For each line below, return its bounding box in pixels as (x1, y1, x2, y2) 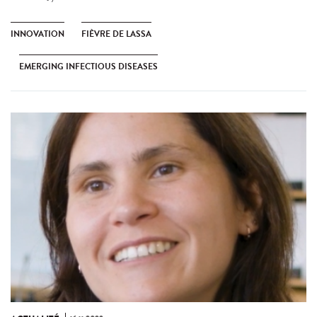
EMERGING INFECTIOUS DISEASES (19, 60, 158, 74)
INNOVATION (11, 28, 64, 41)
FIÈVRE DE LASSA (81, 28, 151, 41)
